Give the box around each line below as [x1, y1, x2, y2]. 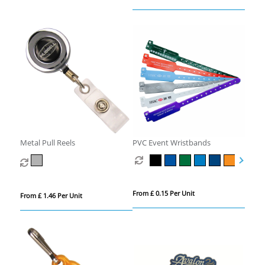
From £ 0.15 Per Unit [132, 189, 195, 198]
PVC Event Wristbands [132, 137, 211, 148]
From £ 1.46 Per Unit [20, 191, 82, 201]
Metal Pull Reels [20, 137, 75, 148]
